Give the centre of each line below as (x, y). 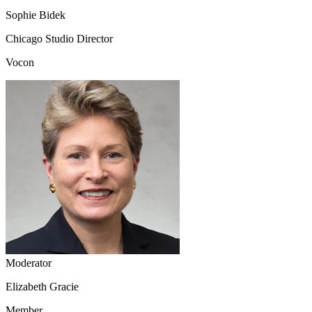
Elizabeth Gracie (42, 286)
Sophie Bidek (36, 15)
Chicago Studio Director (59, 38)
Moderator (29, 263)
